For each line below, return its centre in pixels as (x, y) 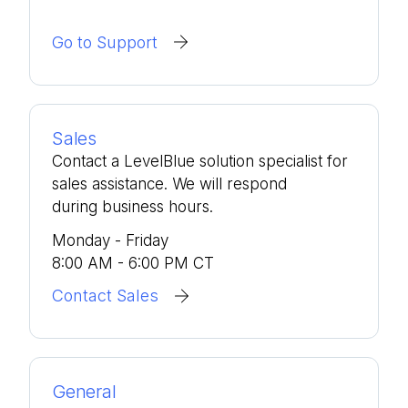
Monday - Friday (110, 241)
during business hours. (133, 206)
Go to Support (105, 42)
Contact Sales (105, 296)
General (84, 392)
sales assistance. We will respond (169, 184)
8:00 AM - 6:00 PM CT (133, 264)
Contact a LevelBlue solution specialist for (200, 161)
